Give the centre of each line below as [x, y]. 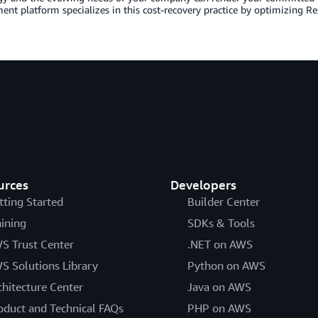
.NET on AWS [220, 244]
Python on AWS [226, 265]
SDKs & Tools [221, 223]
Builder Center [223, 202]
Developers [203, 185]
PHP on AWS [219, 308]
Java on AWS [219, 287]
